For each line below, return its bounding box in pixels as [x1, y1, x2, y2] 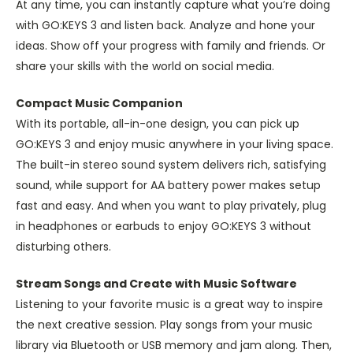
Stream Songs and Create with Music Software [16, 276, 297, 292]
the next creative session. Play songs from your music [16, 317, 313, 333]
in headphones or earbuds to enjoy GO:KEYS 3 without [16, 218, 311, 235]
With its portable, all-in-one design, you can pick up [16, 116, 299, 132]
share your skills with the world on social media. [16, 58, 274, 75]
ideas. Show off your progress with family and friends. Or [16, 38, 325, 54]
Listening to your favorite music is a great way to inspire [16, 296, 323, 313]
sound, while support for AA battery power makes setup [16, 177, 321, 194]
